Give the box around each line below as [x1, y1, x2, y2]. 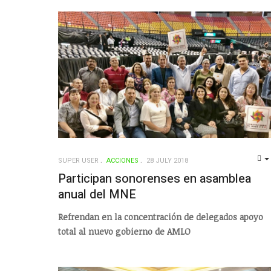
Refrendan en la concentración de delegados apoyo [58, 211, 263, 223]
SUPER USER [58, 155, 99, 166]
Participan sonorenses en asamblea [58, 170, 251, 188]
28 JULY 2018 [146, 155, 188, 166]
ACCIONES [106, 155, 139, 166]
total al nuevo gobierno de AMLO [58, 225, 191, 237]
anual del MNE [58, 186, 136, 203]
